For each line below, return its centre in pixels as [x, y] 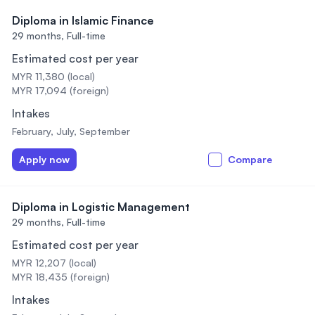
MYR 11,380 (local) [53, 76]
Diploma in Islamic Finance [83, 20]
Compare [250, 159]
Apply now [44, 159]
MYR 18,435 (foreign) [61, 277]
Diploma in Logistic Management [101, 207]
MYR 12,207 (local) [54, 263]
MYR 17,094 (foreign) [60, 90]
